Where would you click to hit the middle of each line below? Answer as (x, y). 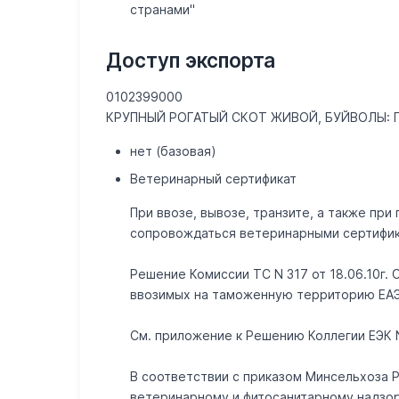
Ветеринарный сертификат (213, 178)
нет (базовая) (173, 151)
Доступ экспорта (191, 60)
